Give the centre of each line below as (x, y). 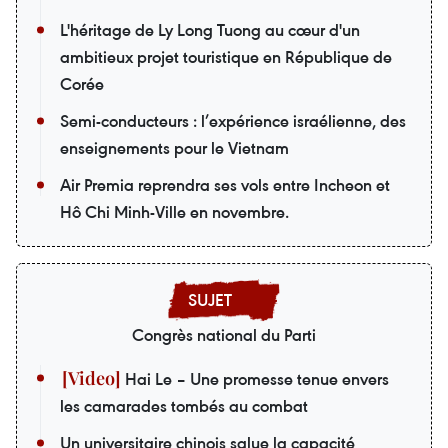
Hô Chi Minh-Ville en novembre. (174, 211)
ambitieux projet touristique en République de (226, 56)
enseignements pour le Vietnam (174, 147)
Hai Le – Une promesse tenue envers (255, 378)
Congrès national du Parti (224, 334)
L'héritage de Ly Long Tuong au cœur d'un (210, 29)
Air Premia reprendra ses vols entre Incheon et (225, 184)
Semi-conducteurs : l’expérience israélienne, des (233, 120)
